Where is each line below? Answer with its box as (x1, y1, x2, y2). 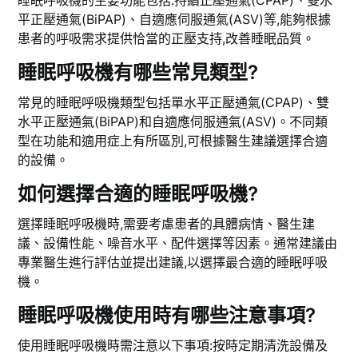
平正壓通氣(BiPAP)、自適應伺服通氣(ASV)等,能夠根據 (18, 11, 332, 28)
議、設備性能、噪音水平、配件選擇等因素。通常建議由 (18, 235, 338, 252)
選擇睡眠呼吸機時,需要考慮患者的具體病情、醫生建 (18, 216, 316, 233)
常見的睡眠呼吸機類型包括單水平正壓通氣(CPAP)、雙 (18, 94, 330, 111)
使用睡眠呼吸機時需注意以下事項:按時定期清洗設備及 (18, 337, 328, 354)
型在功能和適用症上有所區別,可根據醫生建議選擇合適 (18, 133, 328, 149)
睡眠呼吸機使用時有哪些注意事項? (18, 304, 316, 328)
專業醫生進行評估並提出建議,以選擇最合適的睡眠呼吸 (18, 254, 328, 271)
